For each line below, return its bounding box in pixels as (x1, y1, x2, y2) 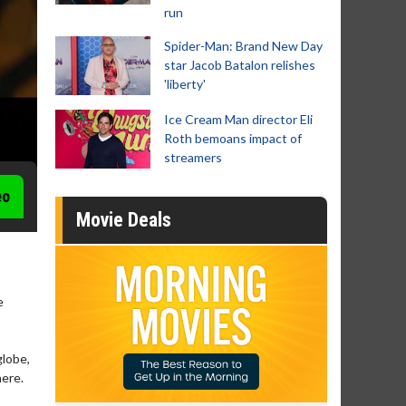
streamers (164, 150, 222, 165)
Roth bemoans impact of (164, 130, 302, 146)
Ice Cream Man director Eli (164, 111, 313, 127)
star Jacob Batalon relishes (164, 57, 315, 72)
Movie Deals (76, 208, 171, 231)
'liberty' (164, 76, 206, 92)
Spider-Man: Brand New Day (164, 38, 323, 53)
